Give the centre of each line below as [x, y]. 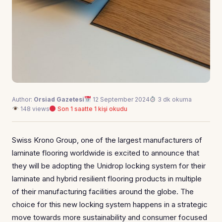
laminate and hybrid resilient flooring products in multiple [107, 178]
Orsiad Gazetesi [59, 99]
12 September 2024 [120, 99]
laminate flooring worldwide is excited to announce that [106, 153]
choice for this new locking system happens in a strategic [110, 204]
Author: [23, 99]
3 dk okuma [174, 99]
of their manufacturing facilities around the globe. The [103, 191]
